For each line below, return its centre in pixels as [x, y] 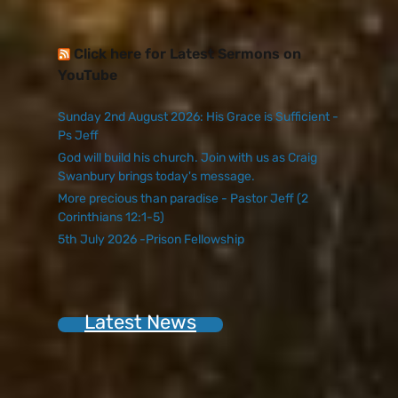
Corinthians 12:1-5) [111, 217]
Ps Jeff [78, 135]
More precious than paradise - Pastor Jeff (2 [183, 198]
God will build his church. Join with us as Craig [187, 157]
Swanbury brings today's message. [156, 176]
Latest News [140, 322]
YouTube [88, 75]
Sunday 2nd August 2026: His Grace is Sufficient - [198, 116]
